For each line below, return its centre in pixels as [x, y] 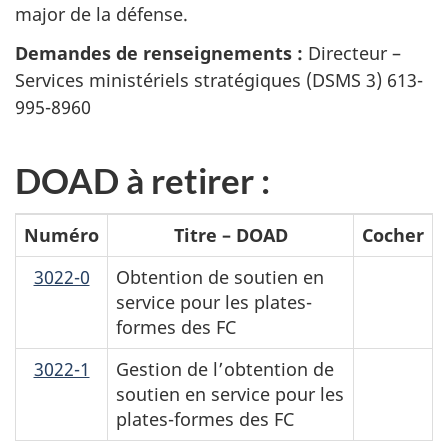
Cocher [393, 235]
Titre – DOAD [230, 235]
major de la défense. [101, 14]
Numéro [61, 235]
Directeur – [352, 52]
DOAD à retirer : [142, 179]
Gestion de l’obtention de [225, 369]
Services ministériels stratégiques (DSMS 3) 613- [219, 79]
